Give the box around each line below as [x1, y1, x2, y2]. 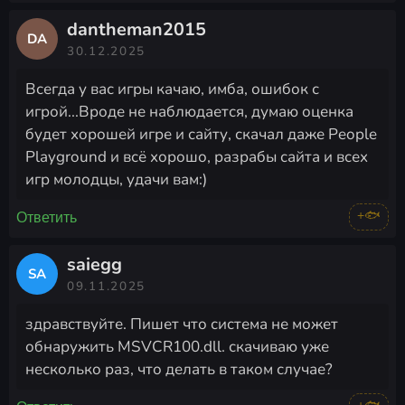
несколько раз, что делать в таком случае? [25, 359, 333, 381]
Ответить [16, 208, 77, 225]
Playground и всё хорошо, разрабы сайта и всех [25, 146, 368, 168]
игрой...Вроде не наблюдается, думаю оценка [25, 101, 353, 123]
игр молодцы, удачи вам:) [25, 169, 207, 191]
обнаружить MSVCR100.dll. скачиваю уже [25, 336, 329, 358]
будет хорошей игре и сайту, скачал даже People [25, 124, 377, 146]
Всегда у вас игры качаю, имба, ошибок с [25, 79, 319, 100]
